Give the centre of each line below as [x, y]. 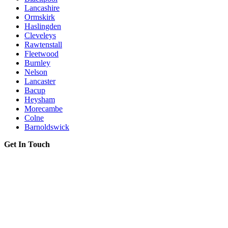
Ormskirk [40, 17]
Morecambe [44, 108]
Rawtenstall [43, 44]
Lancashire [42, 8]
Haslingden [43, 26]
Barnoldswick [47, 127]
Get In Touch [27, 144]
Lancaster [40, 81]
